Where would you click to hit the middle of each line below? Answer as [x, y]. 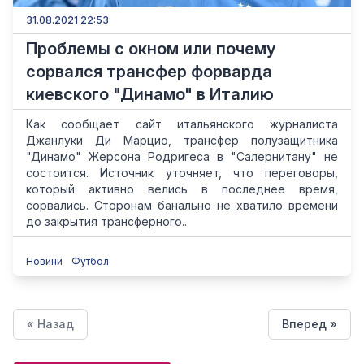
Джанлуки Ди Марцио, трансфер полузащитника [182, 140]
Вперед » [310, 324]
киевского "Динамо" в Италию [150, 94]
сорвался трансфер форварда [149, 71]
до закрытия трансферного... [108, 221]
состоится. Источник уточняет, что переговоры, [182, 173]
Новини [45, 261]
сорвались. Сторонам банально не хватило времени [182, 205]
